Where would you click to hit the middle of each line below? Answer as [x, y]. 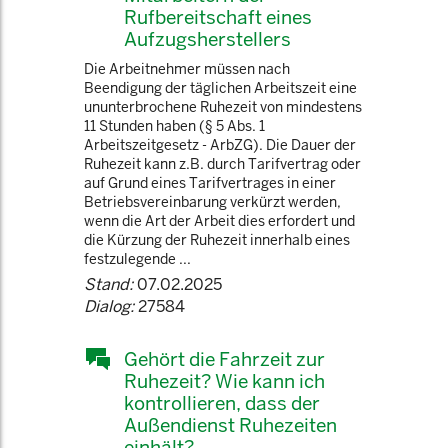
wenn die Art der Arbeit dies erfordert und [219, 221]
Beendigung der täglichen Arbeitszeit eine [220, 88]
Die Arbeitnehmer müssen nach [187, 69]
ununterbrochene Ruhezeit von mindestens [223, 107]
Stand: [108, 284]
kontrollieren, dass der [222, 403]
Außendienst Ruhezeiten [230, 425]
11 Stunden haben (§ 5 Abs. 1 [174, 126]
